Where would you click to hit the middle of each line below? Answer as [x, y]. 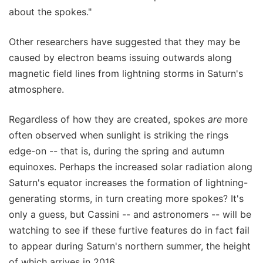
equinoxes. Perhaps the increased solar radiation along [131, 166]
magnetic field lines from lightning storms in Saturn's [126, 73]
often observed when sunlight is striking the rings [119, 135]
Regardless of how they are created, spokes [108, 119]
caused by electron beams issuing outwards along [120, 57]
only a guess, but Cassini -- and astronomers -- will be [130, 214]
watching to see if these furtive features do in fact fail [129, 230]
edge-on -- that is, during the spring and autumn [117, 151]
